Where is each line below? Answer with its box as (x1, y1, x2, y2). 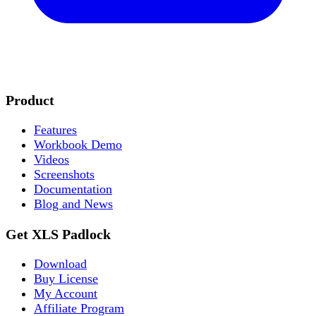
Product (6, 92, 54, 108)
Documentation (34, 182, 112, 197)
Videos (34, 152, 69, 167)
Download (34, 257, 87, 272)
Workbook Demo (34, 138, 122, 152)
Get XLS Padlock (6, 226, 111, 242)
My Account (34, 286, 97, 301)
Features (34, 123, 77, 138)
